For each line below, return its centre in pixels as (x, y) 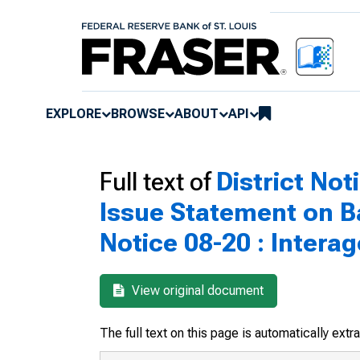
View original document (196, 290)
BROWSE (138, 113)
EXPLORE (74, 113)
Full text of (158, 181)
